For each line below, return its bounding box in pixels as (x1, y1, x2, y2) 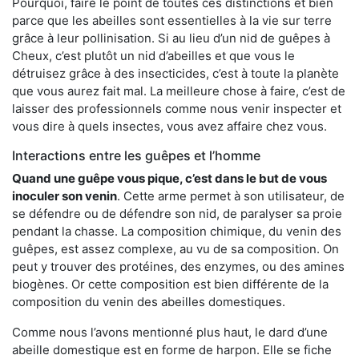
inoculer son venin (12, 188, 117, 204)
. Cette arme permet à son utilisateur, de (117, 188, 345, 204)
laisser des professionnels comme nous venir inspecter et (12, 101, 341, 117)
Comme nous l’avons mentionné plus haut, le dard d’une (12, 325, 328, 341)
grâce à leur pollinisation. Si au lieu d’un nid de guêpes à (12, 30, 330, 46)
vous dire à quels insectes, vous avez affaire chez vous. (12, 119, 327, 135)
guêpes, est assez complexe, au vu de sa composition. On (12, 241, 339, 257)
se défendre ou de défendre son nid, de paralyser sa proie (12, 206, 342, 222)
